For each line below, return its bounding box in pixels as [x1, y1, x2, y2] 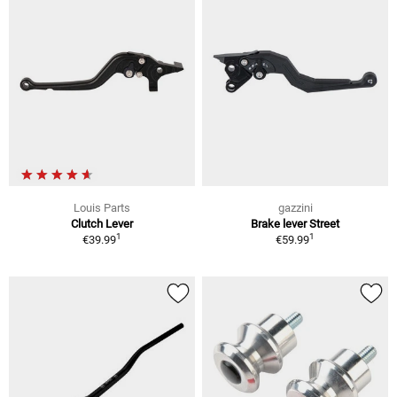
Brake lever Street [251, 217, 339, 231]
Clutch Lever [71, 217, 133, 231]
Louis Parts [74, 201, 130, 215]
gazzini [277, 201, 313, 215]
